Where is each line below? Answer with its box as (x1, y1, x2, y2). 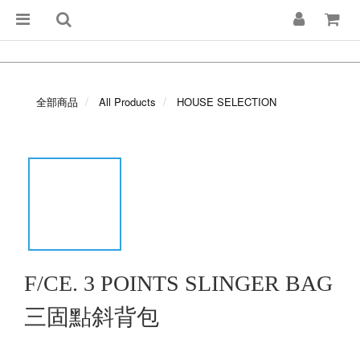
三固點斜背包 (24, 305, 159, 329)
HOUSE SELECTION (177, 94, 276, 109)
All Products (99, 94, 156, 109)
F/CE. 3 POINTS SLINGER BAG (24, 271, 333, 296)
